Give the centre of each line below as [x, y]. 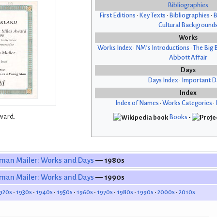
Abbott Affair [188, 58]
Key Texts [152, 15]
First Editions [117, 15]
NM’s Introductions [163, 48]
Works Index [115, 48]
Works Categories [187, 103]
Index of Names [137, 103]
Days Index [163, 80]
